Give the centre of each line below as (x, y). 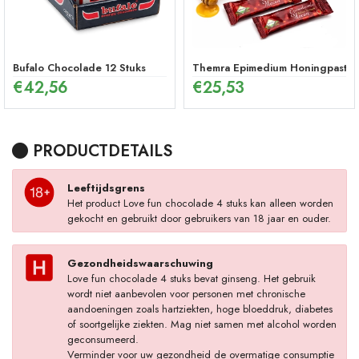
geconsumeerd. (103, 339)
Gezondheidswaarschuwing (140, 263)
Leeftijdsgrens (106, 188)
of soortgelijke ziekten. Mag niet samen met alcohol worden (202, 324)
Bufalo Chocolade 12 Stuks (79, 68)
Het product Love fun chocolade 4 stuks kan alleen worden (200, 203)
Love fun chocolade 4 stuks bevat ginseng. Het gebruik (191, 278)
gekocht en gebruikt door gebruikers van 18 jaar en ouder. (199, 218)
